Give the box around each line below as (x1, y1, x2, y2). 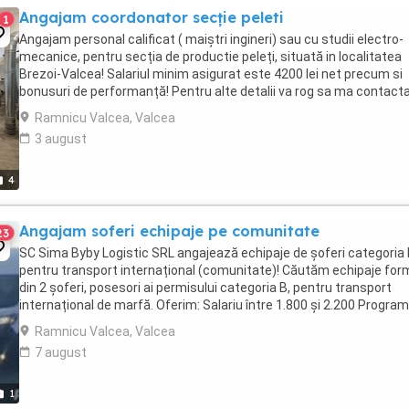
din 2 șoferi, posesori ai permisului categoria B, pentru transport (19, 280, 392, 295)
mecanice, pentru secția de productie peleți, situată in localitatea (19, 49, 402, 64)
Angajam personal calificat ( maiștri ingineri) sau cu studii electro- (19, 32, 404, 47)
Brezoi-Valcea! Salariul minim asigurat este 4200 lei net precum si (19, 67, 403, 81)
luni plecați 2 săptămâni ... (19, 315, 170, 330)
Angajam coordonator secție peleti (19, 8, 284, 26)
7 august (35, 345, 87, 360)
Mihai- (19, 101, 55, 116)
